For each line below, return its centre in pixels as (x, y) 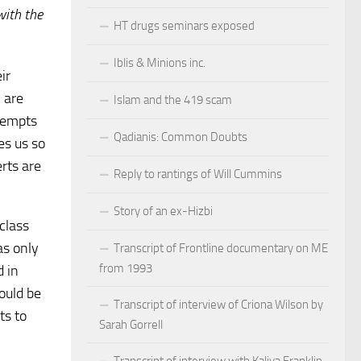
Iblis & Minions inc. (160, 62)
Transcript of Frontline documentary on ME (221, 248)
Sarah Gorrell (131, 324)
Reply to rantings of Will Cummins (198, 174)
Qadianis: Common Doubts (180, 137)
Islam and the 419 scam (173, 100)
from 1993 (126, 268)
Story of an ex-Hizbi (163, 211)
